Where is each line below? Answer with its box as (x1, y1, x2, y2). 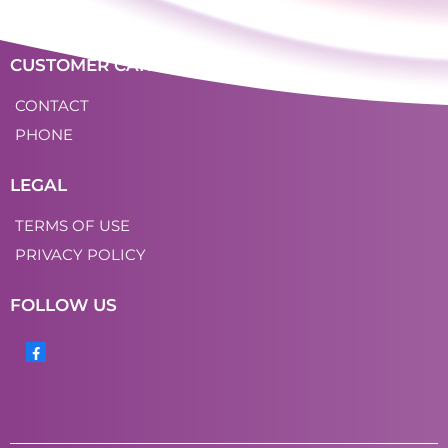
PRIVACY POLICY (15, 245, 146, 264)
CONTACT (15, 96, 89, 115)
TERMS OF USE (15, 216, 130, 235)
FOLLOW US (10, 295, 117, 315)
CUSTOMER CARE (10, 55, 162, 75)
